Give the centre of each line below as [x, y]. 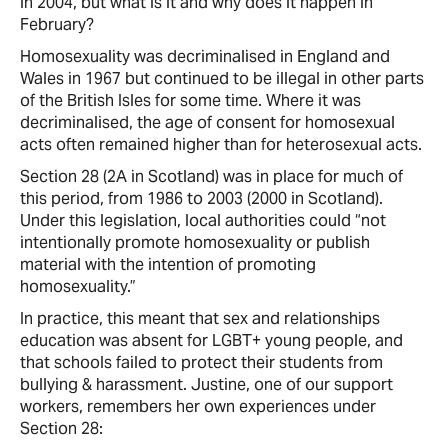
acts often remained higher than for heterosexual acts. [221, 144]
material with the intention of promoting [168, 264]
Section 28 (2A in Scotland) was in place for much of [211, 176]
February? [57, 24]
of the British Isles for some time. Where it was [190, 100]
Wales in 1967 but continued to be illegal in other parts [222, 78]
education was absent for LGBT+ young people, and [211, 340]
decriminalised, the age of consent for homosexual [207, 122]
